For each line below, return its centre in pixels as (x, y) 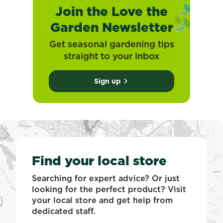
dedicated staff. (63, 211)
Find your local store (99, 161)
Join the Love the (111, 11)
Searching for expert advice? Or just (106, 178)
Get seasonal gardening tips (111, 44)
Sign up (107, 81)
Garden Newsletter (111, 27)
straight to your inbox (111, 56)
